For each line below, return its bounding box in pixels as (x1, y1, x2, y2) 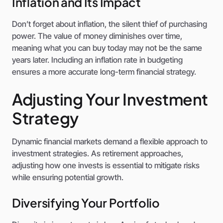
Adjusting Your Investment (12, 89, 209, 110)
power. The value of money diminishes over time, (12, 31, 182, 41)
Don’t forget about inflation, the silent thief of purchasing (12, 19, 207, 29)
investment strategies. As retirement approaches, (12, 148, 183, 159)
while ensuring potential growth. (12, 172, 123, 183)
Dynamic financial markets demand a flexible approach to (12, 136, 208, 147)
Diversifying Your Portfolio (12, 195, 160, 211)
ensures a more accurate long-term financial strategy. (12, 67, 196, 77)
